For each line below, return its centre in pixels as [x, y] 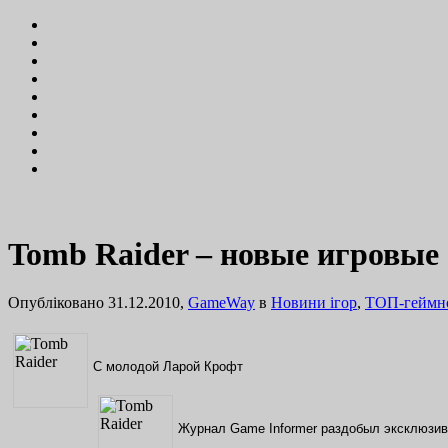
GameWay [221, 303]
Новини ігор [314, 303]
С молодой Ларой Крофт [168, 367]
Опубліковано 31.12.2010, [98, 303]
